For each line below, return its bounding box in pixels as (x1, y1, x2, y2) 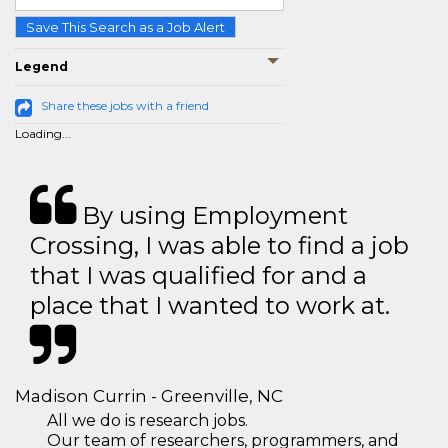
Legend (15, 59, 68, 74)
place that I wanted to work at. (30, 291, 390, 320)
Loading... (15, 126, 71, 141)
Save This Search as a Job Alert (26, 19, 225, 35)
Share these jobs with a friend (41, 98, 209, 113)
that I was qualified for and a (30, 261, 367, 290)
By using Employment (76, 201, 348, 230)
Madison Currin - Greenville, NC (15, 386, 283, 406)
